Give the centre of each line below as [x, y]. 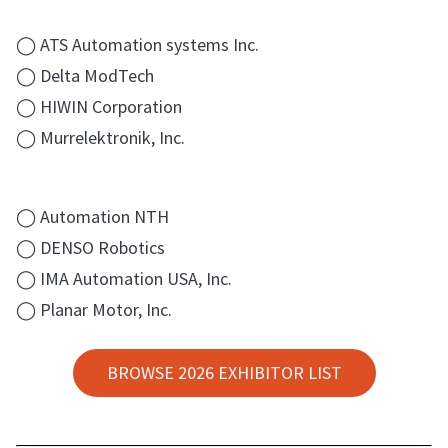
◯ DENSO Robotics [90, 247]
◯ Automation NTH [92, 216]
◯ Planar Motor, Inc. [94, 309]
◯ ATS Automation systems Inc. [137, 44]
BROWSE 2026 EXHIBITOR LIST [224, 372]
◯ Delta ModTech [85, 75]
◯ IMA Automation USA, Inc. [124, 278]
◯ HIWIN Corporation [99, 106]
